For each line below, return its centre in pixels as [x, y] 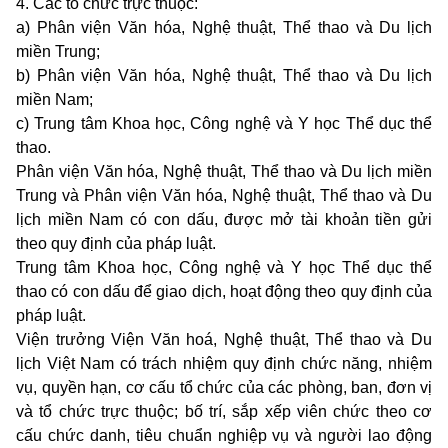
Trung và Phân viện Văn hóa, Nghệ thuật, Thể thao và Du [224, 196]
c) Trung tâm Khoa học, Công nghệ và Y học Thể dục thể [224, 124]
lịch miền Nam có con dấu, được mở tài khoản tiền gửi [224, 220]
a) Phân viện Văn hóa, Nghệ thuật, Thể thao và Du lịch [224, 28]
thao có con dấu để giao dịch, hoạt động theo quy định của [224, 292]
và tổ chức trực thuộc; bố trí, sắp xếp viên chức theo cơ [224, 412]
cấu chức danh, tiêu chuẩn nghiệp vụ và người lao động [224, 436]
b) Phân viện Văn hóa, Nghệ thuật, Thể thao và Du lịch [224, 76]
